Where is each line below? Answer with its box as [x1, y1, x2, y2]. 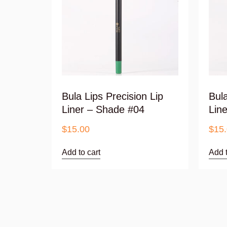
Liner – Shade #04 [62, 104, 144, 116]
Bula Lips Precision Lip [62, 91, 163, 102]
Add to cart [62, 148, 100, 157]
